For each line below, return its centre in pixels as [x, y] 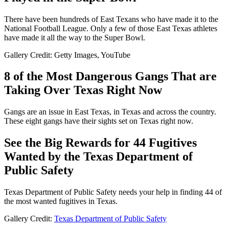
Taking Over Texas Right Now [83, 90]
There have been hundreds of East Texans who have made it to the [111, 19]
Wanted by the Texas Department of [98, 157]
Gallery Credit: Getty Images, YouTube [67, 55]
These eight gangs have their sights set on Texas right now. [99, 121]
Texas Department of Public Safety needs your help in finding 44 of [113, 192]
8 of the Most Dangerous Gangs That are [110, 76]
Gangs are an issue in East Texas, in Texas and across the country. [110, 112]
